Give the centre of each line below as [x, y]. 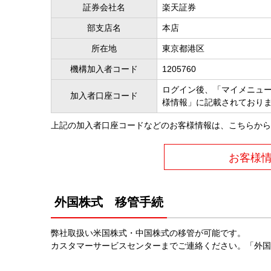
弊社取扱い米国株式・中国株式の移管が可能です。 [148, 233]
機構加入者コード [104, 69]
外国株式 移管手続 [109, 202]
